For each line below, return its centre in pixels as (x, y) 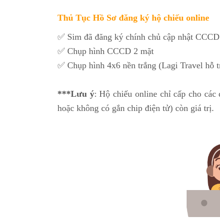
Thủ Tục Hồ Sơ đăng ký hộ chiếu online (133, 18)
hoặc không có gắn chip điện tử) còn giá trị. (136, 108)
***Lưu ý (76, 94)
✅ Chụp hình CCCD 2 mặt (106, 51)
